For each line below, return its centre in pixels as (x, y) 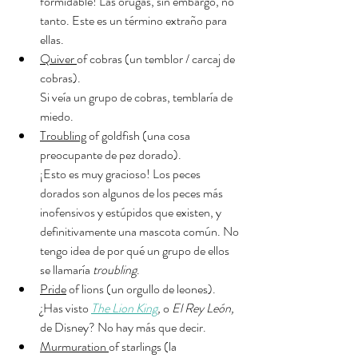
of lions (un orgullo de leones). (141, 289)
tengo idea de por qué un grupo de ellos (136, 251)
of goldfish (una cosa (139, 135)
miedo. (57, 116)
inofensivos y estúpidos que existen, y (132, 212)
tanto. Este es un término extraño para (135, 20)
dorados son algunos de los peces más (133, 193)
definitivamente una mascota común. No (141, 231)
